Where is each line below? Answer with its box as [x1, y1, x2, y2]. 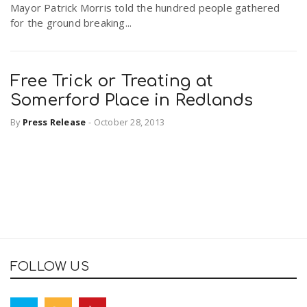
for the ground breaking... [10, 15, 132, 29]
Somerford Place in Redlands [10, 90, 254, 110]
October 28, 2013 [93, 115, 165, 128]
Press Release [22, 115, 86, 128]
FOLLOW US [10, 259, 89, 273]
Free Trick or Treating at [10, 71, 213, 90]
